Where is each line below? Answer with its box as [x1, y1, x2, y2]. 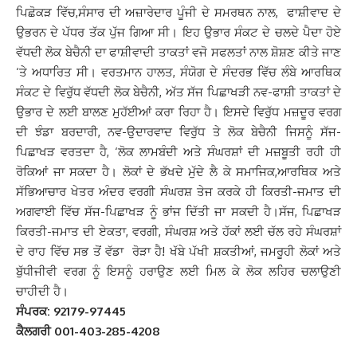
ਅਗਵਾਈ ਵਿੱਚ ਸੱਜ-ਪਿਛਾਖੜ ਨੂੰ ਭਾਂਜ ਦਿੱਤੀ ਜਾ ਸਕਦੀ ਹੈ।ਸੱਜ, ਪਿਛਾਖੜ [16, 204, 341, 219]
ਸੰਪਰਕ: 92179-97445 [16, 304, 126, 319]
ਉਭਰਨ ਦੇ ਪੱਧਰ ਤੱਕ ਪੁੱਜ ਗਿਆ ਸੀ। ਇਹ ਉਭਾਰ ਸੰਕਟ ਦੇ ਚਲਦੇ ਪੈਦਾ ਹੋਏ [16, 25, 341, 40]
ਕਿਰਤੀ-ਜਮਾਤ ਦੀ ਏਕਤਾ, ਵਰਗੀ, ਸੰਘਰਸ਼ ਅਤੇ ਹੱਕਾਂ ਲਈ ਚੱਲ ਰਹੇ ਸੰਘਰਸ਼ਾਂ [16, 224, 341, 239]
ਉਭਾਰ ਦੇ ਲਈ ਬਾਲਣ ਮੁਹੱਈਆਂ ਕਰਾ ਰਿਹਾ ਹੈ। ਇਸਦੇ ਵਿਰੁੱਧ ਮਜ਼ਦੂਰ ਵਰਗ [16, 104, 341, 120]
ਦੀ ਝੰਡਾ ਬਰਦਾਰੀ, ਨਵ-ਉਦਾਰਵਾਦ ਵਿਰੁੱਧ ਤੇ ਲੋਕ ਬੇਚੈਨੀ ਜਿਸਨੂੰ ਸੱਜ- [16, 124, 341, 139]
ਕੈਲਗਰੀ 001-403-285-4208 [16, 324, 160, 339]
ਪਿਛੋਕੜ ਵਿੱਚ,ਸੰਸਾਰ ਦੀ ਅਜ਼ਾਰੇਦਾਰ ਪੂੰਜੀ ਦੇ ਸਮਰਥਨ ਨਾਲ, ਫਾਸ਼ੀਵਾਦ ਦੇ [16, 5, 341, 20]
